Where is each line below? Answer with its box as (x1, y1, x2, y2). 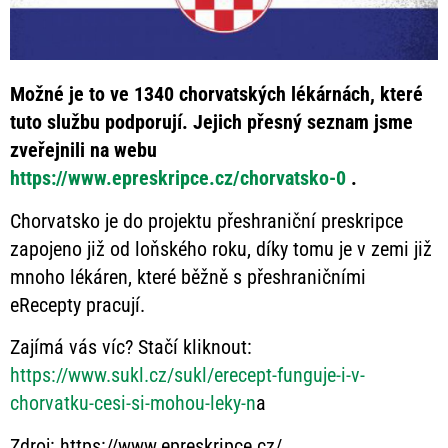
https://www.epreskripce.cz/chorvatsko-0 (10, 166, 346, 191)
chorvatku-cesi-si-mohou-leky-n (10, 391, 256, 416)
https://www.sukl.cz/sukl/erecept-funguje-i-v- (10, 363, 365, 388)
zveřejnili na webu (10, 138, 157, 163)
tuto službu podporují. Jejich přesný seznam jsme (10, 110, 413, 135)
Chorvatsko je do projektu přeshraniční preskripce (10, 208, 403, 233)
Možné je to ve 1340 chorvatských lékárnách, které (10, 82, 423, 107)
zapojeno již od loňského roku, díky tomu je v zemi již (10, 236, 432, 261)
